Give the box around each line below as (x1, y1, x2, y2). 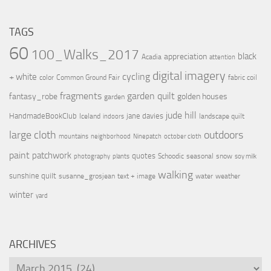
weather (215, 172, 240, 181)
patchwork (32, 150, 71, 162)
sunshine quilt (9, 171, 56, 181)
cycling (122, 71, 150, 83)
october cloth (164, 132, 201, 141)
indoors (103, 113, 124, 121)
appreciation (164, 51, 207, 62)
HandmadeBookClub (9, 111, 77, 121)
